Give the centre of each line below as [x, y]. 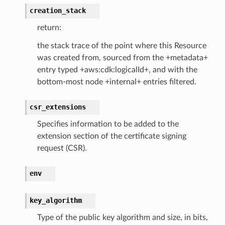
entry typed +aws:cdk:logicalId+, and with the [117, 70]
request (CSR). [62, 148]
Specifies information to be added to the [108, 124]
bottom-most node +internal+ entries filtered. [117, 82]
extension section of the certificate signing [111, 136]
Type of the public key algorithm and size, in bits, [122, 217]
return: [49, 27]
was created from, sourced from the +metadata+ [122, 58]
